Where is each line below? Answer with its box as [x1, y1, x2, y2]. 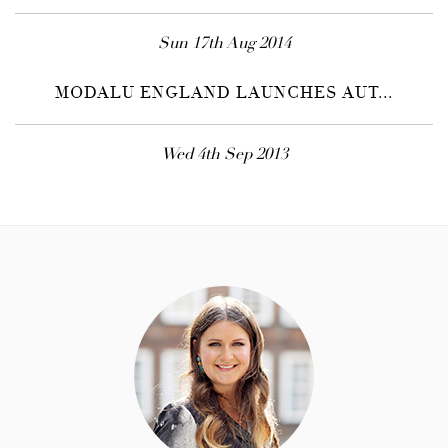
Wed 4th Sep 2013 [160, 147, 288, 164]
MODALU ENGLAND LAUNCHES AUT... [55, 86, 393, 103]
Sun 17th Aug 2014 [157, 36, 291, 53]
